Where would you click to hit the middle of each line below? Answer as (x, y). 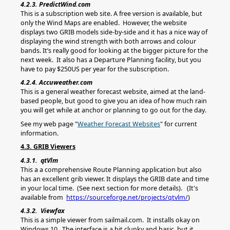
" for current (179, 124)
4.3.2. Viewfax (43, 211)
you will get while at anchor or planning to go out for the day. (113, 110)
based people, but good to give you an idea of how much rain (114, 101)
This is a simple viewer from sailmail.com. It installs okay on (110, 220)
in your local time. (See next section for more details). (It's (109, 188)
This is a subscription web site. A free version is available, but (111, 13)
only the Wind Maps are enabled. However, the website (104, 23)
